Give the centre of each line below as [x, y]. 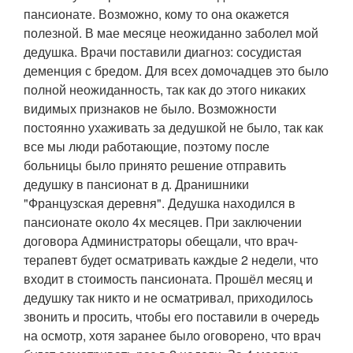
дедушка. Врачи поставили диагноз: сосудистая [163, 51]
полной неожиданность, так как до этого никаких [165, 89]
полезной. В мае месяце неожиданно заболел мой [171, 32]
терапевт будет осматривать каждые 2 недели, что [171, 259]
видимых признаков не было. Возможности [150, 108]
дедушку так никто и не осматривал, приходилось [168, 297]
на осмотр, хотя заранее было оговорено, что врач [172, 335]
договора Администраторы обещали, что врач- [161, 240]
